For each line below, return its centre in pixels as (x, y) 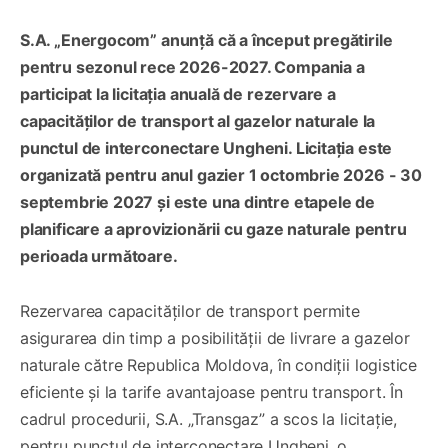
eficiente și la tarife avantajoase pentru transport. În (212, 391)
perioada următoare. (99, 255)
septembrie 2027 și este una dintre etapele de (197, 201)
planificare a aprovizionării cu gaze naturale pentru (213, 228)
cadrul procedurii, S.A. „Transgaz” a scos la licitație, (209, 418)
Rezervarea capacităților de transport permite (190, 310)
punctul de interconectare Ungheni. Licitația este (206, 147)
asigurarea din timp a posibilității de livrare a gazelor (215, 337)
